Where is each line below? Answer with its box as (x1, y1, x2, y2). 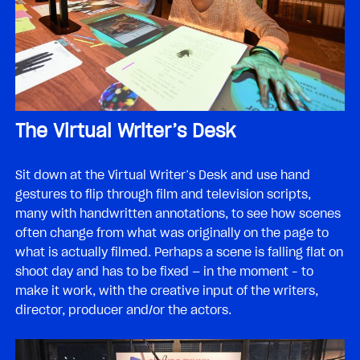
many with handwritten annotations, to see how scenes (15, 207, 341, 220)
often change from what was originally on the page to (15, 226, 329, 239)
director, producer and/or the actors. (15, 303, 231, 317)
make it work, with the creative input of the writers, (15, 284, 318, 297)
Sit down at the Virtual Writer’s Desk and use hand (15, 168, 310, 182)
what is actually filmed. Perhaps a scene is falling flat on (15, 245, 343, 259)
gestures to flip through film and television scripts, (15, 187, 311, 201)
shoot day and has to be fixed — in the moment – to (15, 264, 313, 278)
